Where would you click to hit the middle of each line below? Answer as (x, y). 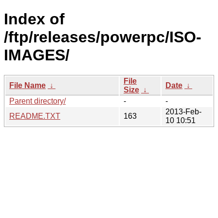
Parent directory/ (37, 101)
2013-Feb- (183, 111)
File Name (27, 85)
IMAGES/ (37, 55)
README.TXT (35, 116)
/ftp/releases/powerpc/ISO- (103, 37)
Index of (34, 19)
